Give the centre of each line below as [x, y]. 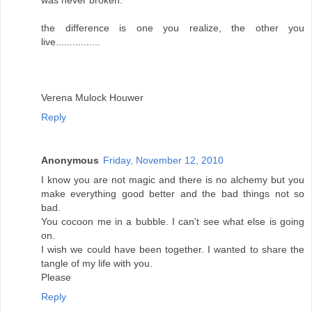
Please [56, 278]
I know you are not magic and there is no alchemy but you [173, 180]
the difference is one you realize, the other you [173, 28]
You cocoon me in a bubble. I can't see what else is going [173, 222]
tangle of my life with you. [97, 264]
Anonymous [70, 161]
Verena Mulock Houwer [92, 98]
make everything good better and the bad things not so [173, 194]
